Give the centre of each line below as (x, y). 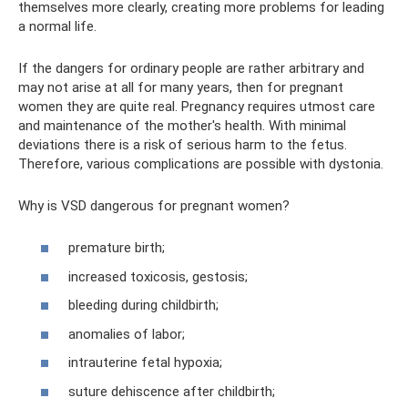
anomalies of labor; (127, 334)
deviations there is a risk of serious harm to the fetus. (183, 144)
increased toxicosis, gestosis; (158, 276)
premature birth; (117, 248)
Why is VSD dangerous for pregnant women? (154, 205)
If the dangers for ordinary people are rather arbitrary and (191, 68)
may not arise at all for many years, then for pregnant (181, 87)
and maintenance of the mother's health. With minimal (182, 125)
